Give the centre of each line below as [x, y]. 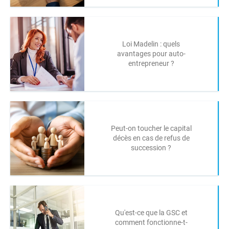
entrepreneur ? [151, 63]
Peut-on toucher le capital [151, 128]
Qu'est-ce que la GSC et [151, 213]
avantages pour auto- [151, 54]
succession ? [151, 148]
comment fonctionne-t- [151, 222]
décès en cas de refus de [151, 138]
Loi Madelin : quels [151, 44]
